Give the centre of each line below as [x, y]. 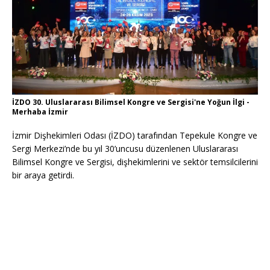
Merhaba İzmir [40, 112]
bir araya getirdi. [43, 175]
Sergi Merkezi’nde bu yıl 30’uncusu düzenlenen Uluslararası [125, 149]
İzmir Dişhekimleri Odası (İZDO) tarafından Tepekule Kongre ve [135, 136]
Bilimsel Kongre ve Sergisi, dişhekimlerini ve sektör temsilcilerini [135, 162]
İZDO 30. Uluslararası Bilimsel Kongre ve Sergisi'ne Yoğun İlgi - [131, 102]
